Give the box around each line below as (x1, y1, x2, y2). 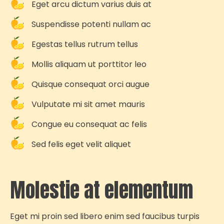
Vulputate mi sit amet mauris (31, 98, 145, 110)
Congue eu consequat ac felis (31, 118, 147, 130)
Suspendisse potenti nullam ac (31, 18, 151, 30)
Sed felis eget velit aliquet (31, 138, 131, 150)
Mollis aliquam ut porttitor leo (31, 58, 146, 70)
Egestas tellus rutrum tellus (31, 38, 138, 50)
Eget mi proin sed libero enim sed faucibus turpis (10, 210, 199, 222)
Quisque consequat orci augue (31, 78, 149, 90)
